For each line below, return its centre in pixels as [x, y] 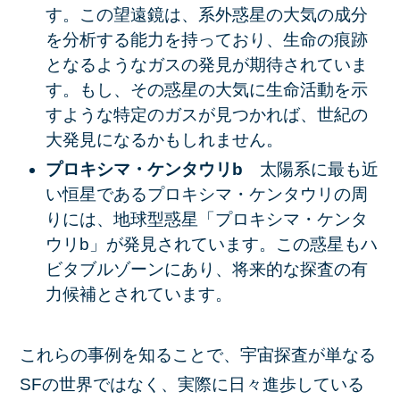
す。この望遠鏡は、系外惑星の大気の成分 [206, 15]
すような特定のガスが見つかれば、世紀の [206, 115]
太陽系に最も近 [319, 169]
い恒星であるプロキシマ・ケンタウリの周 [206, 194]
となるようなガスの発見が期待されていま [206, 65]
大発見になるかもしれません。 [164, 140]
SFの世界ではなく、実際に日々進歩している [192, 385]
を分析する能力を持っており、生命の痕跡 [206, 40]
